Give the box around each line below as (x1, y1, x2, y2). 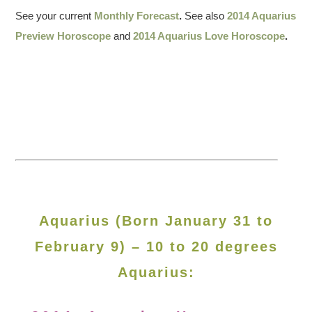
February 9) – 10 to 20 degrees (34, 238, 278, 254)
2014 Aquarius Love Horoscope (133, 29, 286, 42)
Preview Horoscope (15, 29, 111, 42)
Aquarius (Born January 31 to (39, 212, 273, 228)
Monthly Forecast (94, 9, 180, 22)
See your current (15, 9, 92, 22)
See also (185, 9, 225, 22)
